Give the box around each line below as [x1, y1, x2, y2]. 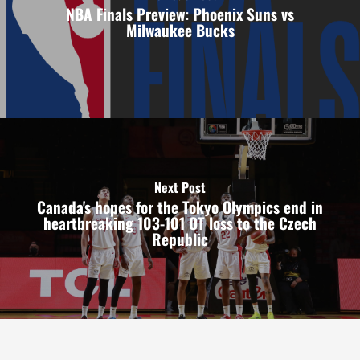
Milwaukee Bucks [125, 18, 235, 43]
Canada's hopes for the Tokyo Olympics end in [37, 195, 323, 219]
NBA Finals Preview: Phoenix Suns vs [66, 2, 294, 27]
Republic [152, 227, 208, 252]
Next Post [154, 178, 206, 198]
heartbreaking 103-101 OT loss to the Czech [43, 211, 317, 235]
